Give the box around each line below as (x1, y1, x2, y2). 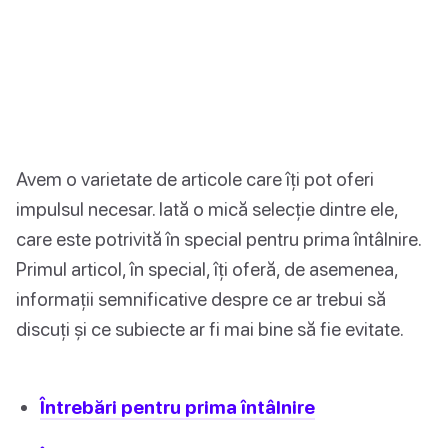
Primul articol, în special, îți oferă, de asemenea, (16, 257, 398, 281)
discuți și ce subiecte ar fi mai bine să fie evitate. (16, 317, 404, 341)
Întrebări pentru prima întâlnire (40, 395, 315, 419)
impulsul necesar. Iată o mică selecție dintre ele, (16, 197, 398, 221)
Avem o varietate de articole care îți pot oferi (16, 167, 374, 191)
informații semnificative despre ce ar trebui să (16, 287, 386, 311)
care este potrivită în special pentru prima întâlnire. (16, 227, 421, 251)
